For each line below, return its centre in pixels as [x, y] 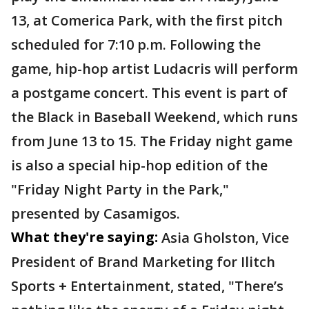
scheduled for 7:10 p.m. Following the [136, 45]
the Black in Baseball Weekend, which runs [154, 117]
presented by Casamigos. [96, 214]
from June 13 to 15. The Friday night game [152, 141]
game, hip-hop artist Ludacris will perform [154, 69]
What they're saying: [84, 237]
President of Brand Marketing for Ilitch [143, 262]
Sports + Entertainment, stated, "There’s [147, 286]
